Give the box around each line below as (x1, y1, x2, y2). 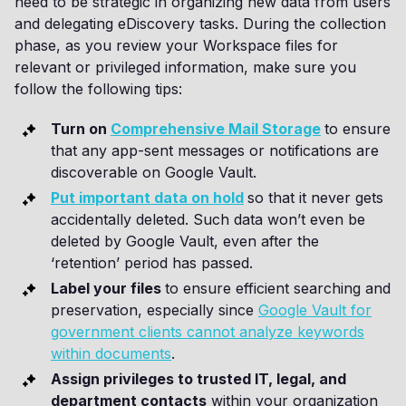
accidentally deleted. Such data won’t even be (51, 210, 365, 229)
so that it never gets (247, 188, 383, 208)
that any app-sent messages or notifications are (51, 141, 379, 160)
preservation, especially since (51, 301, 258, 320)
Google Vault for (258, 301, 372, 320)
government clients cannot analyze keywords (51, 323, 364, 342)
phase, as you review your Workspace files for (14, 36, 338, 55)
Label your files (51, 279, 165, 298)
